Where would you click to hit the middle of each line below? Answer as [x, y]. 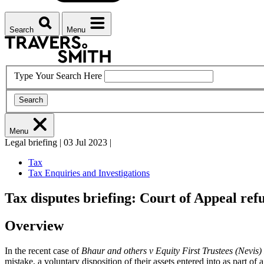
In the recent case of [43, 250]
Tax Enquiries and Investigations [89, 173]
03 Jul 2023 [85, 143]
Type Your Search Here [58, 75]
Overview [34, 226]
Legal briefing [32, 143]
